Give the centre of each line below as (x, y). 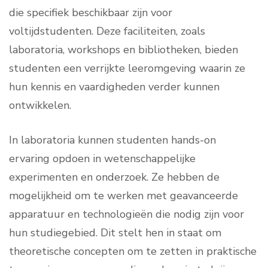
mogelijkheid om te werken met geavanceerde (124, 196)
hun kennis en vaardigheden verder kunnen (114, 87)
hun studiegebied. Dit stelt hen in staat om (115, 233)
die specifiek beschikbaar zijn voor (91, 13)
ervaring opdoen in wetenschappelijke (102, 159)
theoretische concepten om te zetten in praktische (133, 252)
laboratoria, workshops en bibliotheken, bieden (124, 50)
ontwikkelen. (40, 106)
